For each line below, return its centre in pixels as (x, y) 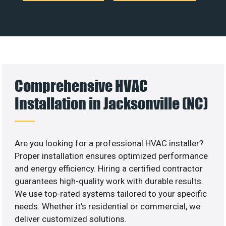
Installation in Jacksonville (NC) (111, 103)
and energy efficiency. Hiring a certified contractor (109, 168)
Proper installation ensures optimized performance (111, 156)
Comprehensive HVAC (81, 85)
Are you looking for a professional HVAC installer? (109, 143)
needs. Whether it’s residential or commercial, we (108, 206)
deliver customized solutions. (71, 219)
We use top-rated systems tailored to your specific (111, 193)
